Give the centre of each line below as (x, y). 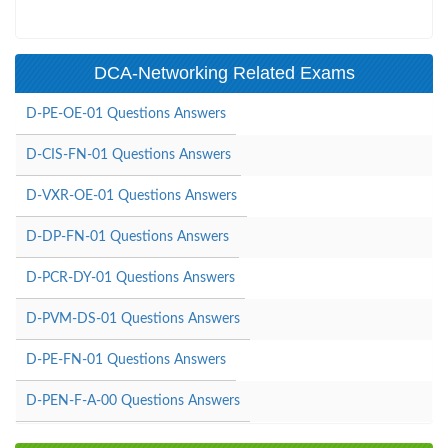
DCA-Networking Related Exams (224, 72)
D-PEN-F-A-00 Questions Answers (133, 400)
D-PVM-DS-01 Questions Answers (133, 318)
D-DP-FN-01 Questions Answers (127, 236)
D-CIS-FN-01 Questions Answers (128, 154)
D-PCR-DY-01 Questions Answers (130, 277)
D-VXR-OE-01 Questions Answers (131, 195)
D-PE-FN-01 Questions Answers (126, 359)
